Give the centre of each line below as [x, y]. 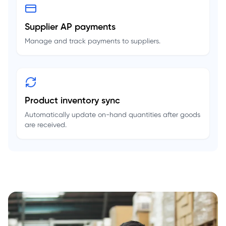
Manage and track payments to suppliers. [93, 42]
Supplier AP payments [70, 28]
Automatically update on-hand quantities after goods [112, 116]
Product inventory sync [72, 101]
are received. [46, 126]
